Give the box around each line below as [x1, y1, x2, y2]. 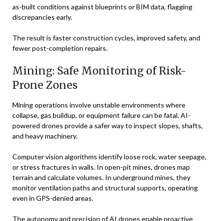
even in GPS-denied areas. [12, 194, 93, 202]
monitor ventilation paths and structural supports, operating [12, 184, 198, 192]
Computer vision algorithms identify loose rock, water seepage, [12, 152, 206, 161]
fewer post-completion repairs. [12, 44, 108, 52]
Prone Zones [12, 78, 77, 92]
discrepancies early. [12, 13, 72, 21]
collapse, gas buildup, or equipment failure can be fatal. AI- [12, 111, 190, 119]
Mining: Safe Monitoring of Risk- [12, 64, 186, 77]
